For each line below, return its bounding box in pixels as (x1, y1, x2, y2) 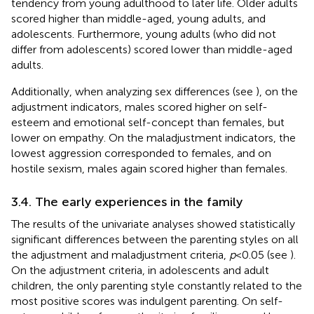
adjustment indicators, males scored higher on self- (11, 100, 268, 114)
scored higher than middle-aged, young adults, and (11, 11, 266, 25)
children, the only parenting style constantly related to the (11, 278, 302, 292)
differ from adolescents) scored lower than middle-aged (11, 42, 292, 56)
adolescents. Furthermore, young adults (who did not (11, 27, 276, 41)
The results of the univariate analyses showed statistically (11, 217, 295, 231)
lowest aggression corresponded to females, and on (11, 146, 271, 160)
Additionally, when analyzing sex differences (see (11, 84, 256, 98)
